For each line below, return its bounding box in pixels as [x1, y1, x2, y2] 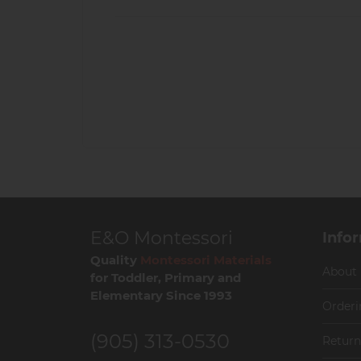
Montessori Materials [140, 251, 272, 268]
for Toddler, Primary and [90, 269, 241, 285]
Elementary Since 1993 [90, 287, 232, 303]
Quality [90, 251, 140, 268]
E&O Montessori [90, 226, 233, 249]
